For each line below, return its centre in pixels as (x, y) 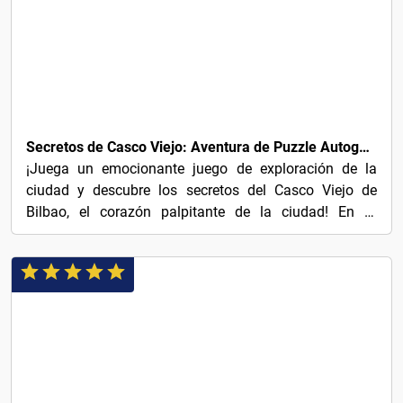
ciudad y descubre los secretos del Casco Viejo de (201, 191)
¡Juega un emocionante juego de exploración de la (201, 169)
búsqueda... (63, 234)
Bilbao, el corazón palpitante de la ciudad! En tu (201, 212)
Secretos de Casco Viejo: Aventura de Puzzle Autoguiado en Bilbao (364, 148)
